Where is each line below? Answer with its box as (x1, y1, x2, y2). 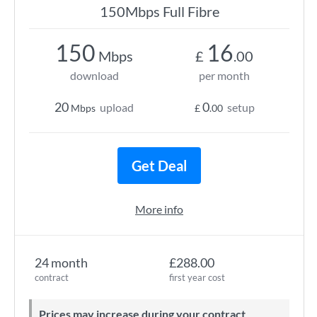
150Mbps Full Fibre (99, 3, 219, 20)
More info (135, 202, 183, 216)
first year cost (169, 272, 225, 283)
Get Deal (132, 157, 187, 174)
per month (199, 69, 250, 82)
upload (100, 100, 134, 114)
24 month (35, 255, 88, 270)
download (69, 69, 119, 82)
